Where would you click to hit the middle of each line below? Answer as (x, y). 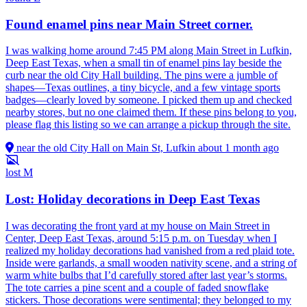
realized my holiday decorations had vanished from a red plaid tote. (150, 250)
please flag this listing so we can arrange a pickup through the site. (148, 125)
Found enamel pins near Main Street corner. (129, 24)
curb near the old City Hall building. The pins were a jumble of (142, 75)
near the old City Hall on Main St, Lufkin (106, 148)
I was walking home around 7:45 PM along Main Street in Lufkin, (149, 51)
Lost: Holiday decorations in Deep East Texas (133, 199)
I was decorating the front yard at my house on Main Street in (138, 225)
